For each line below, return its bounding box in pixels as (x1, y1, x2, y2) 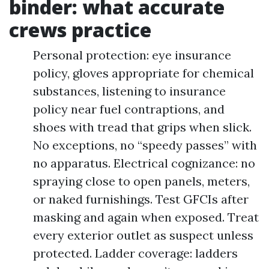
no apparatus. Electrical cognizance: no (33, 156, 255, 171)
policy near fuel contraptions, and (33, 101, 225, 116)
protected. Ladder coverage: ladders (33, 246, 238, 261)
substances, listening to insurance (33, 83, 226, 98)
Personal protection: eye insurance (33, 47, 231, 62)
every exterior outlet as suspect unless (33, 228, 253, 243)
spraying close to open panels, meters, (33, 174, 250, 189)
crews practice (9, 17, 151, 43)
